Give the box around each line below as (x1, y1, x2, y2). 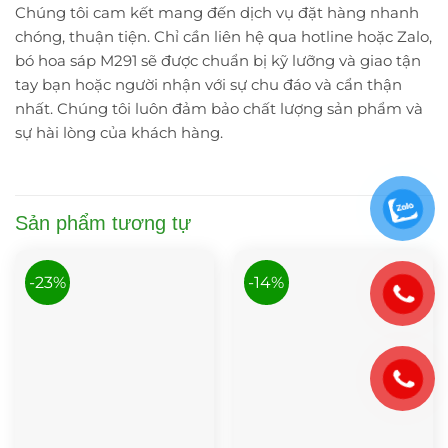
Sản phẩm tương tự (15, 211, 191, 234)
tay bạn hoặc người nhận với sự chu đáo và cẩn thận (15, 75, 402, 95)
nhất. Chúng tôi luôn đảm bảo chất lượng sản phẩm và (15, 99, 423, 119)
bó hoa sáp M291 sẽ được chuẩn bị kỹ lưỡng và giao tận (15, 51, 421, 71)
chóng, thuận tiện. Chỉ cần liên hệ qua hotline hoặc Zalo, (15, 27, 432, 47)
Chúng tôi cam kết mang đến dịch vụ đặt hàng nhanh (15, 3, 419, 23)
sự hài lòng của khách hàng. (15, 123, 223, 143)
